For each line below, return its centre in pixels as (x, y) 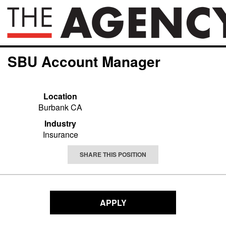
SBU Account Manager (84, 61)
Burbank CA (60, 107)
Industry (60, 123)
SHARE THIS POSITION (113, 154)
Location (60, 96)
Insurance (60, 134)
